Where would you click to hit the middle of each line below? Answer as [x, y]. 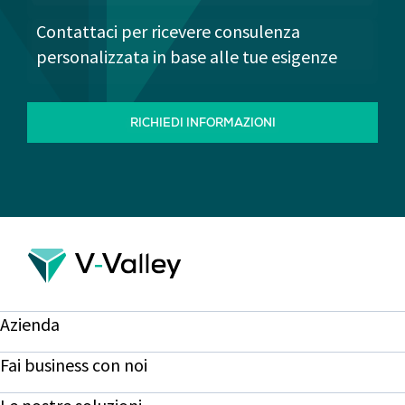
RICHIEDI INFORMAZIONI [202, 124]
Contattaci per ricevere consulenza [168, 31]
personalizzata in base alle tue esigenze [187, 57]
